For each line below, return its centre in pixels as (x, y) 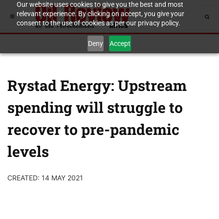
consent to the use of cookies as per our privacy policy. (98, 23)
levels (28, 151)
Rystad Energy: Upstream (97, 85)
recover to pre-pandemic (93, 129)
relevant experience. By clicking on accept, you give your (100, 14)
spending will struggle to (95, 107)
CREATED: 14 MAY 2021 (45, 178)
